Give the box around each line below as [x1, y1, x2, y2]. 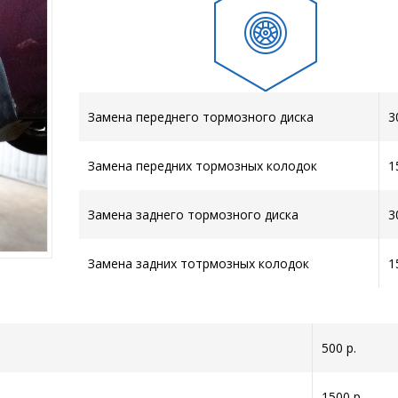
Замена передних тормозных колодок [88, 156, 317, 174]
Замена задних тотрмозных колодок [88, 254, 309, 272]
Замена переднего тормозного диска [88, 107, 314, 125]
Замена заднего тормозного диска [88, 205, 298, 223]
